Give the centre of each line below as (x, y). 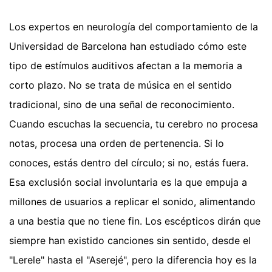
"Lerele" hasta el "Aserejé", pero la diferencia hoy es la (133, 260)
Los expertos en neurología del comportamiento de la (134, 26)
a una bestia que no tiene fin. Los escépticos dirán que (135, 221)
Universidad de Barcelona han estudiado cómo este (128, 46)
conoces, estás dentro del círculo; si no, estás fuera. (129, 162)
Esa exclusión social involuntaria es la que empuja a (128, 182)
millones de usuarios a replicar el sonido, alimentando (132, 201)
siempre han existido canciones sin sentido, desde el (130, 240)
